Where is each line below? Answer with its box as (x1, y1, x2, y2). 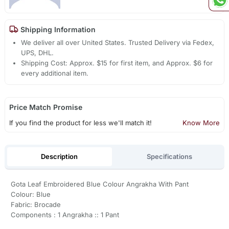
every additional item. (21, 69, 89, 78)
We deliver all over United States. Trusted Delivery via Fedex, (21, 38, 215, 47)
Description (41, 152, 78, 161)
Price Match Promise (9, 103, 82, 112)
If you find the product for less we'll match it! (9, 119, 152, 127)
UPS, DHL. (21, 49, 54, 57)
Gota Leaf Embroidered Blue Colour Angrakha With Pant (10, 180, 189, 189)
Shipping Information (18, 25, 96, 34)
